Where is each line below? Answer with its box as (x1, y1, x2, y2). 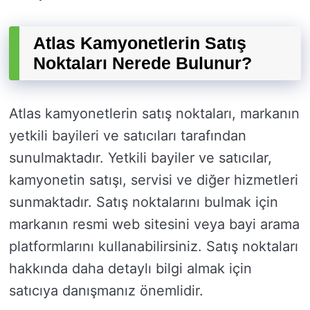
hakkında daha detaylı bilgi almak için (9, 260, 252, 277)
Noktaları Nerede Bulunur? (33, 53, 252, 73)
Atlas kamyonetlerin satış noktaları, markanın (9, 105, 300, 122)
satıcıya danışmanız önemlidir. (9, 282, 203, 300)
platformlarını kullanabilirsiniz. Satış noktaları (9, 238, 298, 255)
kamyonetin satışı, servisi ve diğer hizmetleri (9, 172, 298, 189)
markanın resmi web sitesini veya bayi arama (9, 216, 300, 233)
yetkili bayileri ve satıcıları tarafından (9, 127, 246, 145)
